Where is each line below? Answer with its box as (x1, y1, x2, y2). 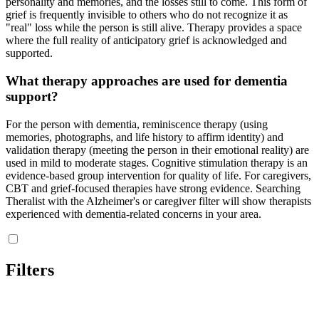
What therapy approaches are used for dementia (6, 73, 288, 89)
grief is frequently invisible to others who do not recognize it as (6, 9, 288, 21)
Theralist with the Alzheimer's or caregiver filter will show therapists (6, 194, 311, 207)
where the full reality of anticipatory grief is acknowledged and (6, 34, 287, 47)
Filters (6, 260, 54, 279)
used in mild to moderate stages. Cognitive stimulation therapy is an (6, 156, 308, 169)
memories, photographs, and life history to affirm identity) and (6, 130, 283, 143)
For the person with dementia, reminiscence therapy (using (6, 117, 268, 130)
